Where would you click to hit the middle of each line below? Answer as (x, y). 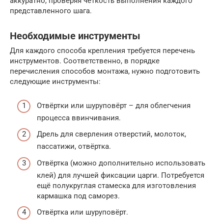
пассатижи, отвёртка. (74, 147)
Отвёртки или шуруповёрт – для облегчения (114, 105)
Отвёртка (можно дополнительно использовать (121, 163)
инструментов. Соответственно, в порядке (85, 61)
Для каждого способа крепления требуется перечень (102, 51)
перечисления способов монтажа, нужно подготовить (105, 71)
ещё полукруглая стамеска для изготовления (116, 185)
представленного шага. (51, 11)
